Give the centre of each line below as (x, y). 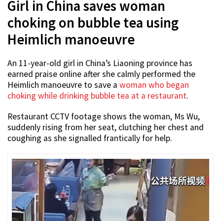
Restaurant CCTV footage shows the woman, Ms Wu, (104, 117)
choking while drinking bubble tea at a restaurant (97, 96)
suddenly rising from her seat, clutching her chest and (106, 128)
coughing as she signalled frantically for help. (90, 138)
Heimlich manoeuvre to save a (63, 85)
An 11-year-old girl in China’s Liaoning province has (100, 63)
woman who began (154, 85)
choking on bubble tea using (93, 23)
